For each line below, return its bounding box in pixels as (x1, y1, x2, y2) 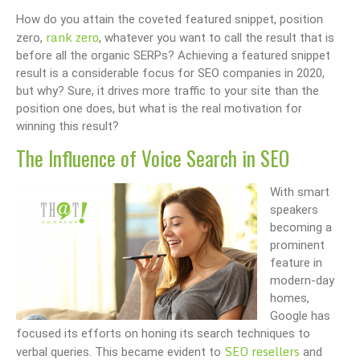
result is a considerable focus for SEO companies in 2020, (16, 65, 325, 80)
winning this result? (16, 118, 119, 133)
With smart (270, 185, 329, 200)
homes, (270, 291, 309, 306)
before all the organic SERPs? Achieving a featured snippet (16, 47, 330, 63)
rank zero (46, 27, 99, 47)
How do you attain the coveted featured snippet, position (16, 11, 323, 27)
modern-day (270, 273, 334, 288)
